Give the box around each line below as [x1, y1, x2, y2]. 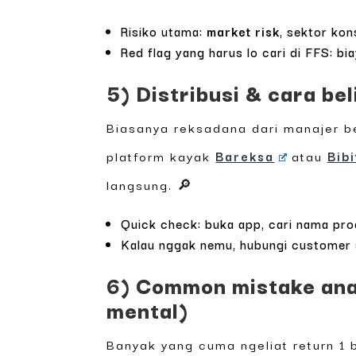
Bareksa [215, 146, 275, 166]
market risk [207, 21, 281, 41]
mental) [106, 292, 189, 327]
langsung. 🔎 [106, 175, 194, 195]
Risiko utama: [121, 21, 207, 41]
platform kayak [106, 146, 216, 166]
